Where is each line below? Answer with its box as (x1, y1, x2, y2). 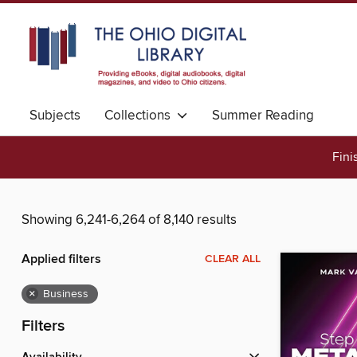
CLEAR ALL (205, 252, 261, 267)
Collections (104, 107, 177, 124)
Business (43, 287, 88, 302)
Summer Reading (212, 107, 314, 124)
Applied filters (22, 251, 101, 269)
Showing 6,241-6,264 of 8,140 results (22, 211, 237, 229)
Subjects (29, 107, 80, 124)
